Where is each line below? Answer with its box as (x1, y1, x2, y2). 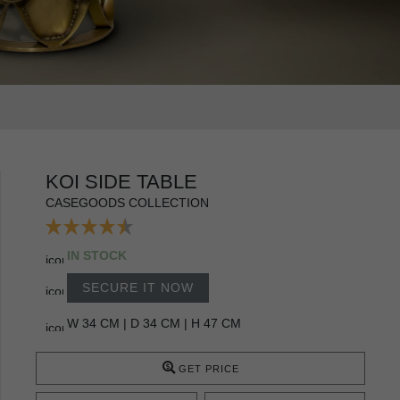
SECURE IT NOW (82, 279, 194, 295)
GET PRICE (178, 362, 239, 374)
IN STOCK (67, 247, 127, 262)
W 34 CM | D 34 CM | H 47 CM (67, 315, 241, 330)
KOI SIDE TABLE (46, 170, 197, 193)
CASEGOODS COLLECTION (46, 195, 209, 210)
